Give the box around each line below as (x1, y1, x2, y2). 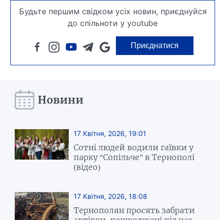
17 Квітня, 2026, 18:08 (74, 192, 148, 201)
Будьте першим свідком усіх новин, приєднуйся (19, 6, 207, 17)
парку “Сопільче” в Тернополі (74, 152, 195, 163)
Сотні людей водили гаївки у (74, 142, 194, 153)
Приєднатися (131, 41, 179, 50)
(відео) (74, 162, 101, 172)
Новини (38, 93, 84, 107)
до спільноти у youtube (68, 18, 158, 28)
